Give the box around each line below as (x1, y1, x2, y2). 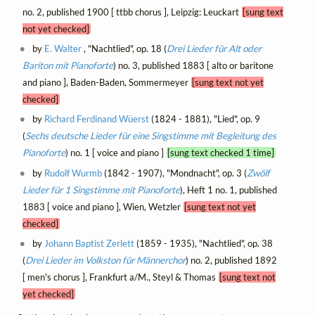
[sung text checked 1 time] (167, 147, 275, 159)
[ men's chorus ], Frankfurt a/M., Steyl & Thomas (22, 271, 219, 283)
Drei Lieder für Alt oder (167, 43, 262, 55)
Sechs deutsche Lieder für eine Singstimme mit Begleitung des (25, 130, 276, 142)
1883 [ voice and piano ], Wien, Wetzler (22, 200, 184, 212)
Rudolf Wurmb (44, 167, 103, 179)
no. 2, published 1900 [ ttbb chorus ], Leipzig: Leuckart (22, 6, 242, 18)
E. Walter (44, 43, 82, 55)
